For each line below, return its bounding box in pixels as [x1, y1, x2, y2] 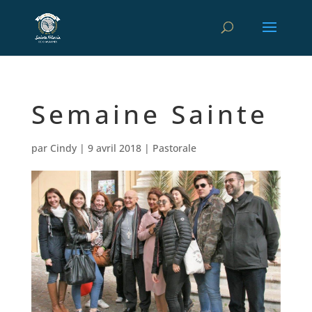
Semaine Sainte [31, 96, 268, 132]
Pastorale [152, 141, 196, 155]
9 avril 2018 [87, 141, 141, 155]
